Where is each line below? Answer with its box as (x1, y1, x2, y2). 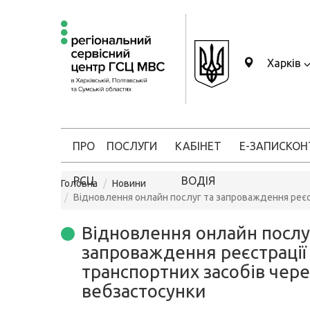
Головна (61, 178, 98, 189)
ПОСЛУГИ (107, 140, 157, 152)
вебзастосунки (82, 281, 206, 301)
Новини (112, 178, 146, 189)
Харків (264, 57, 304, 69)
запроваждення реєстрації (82, 242, 307, 262)
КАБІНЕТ (175, 140, 221, 152)
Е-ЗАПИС (239, 140, 286, 152)
